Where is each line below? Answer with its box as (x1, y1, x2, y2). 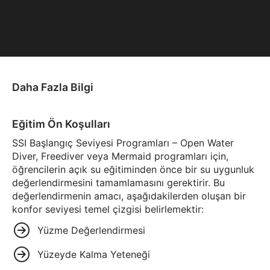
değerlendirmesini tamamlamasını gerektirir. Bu (12, 176, 225, 189)
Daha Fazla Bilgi (12, 80, 93, 93)
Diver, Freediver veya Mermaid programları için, (12, 149, 228, 162)
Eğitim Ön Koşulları (12, 117, 110, 130)
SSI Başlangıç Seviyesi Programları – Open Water (12, 136, 234, 149)
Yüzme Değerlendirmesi (37, 224, 145, 236)
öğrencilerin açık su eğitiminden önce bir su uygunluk (12, 163, 254, 175)
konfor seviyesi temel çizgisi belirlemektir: (12, 202, 204, 215)
